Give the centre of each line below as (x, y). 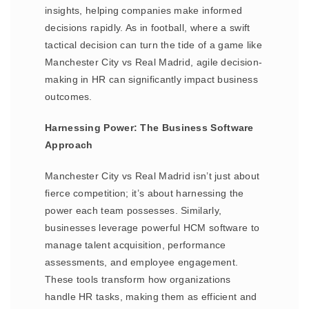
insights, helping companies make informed (144, 10)
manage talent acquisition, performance (136, 245)
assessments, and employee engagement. (142, 262)
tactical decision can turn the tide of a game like (153, 45)
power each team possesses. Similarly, (133, 210)
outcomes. (69, 97)
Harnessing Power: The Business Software (149, 128)
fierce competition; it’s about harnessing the (144, 193)
